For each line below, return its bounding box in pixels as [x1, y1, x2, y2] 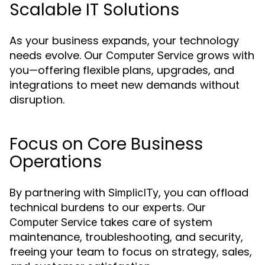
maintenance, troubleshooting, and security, [9, 230, 243, 244]
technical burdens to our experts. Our [9, 200, 206, 215]
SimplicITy [108, 186, 159, 199]
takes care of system [97, 215, 212, 230]
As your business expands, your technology [9, 33, 239, 48]
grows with [193, 48, 254, 63]
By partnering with [9, 185, 108, 200]
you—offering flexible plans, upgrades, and [9, 63, 234, 77]
